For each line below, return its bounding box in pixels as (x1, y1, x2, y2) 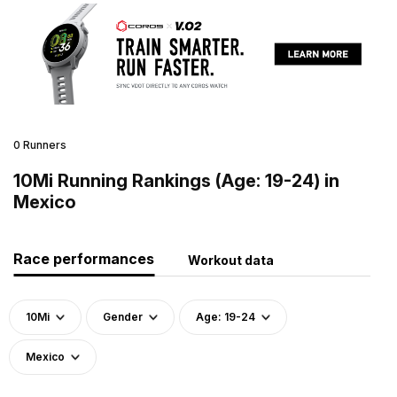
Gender (103, 309, 143, 323)
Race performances (13, 249, 154, 268)
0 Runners (13, 137, 66, 152)
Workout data (188, 252, 274, 268)
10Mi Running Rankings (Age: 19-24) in (13, 169, 339, 191)
